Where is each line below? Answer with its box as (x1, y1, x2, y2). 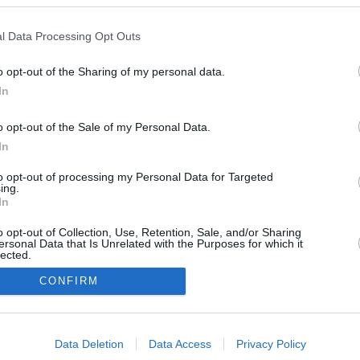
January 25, (30, 52, 89, 67)
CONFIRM (39, 275, 99, 288)
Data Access (148, 337, 211, 350)
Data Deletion (54, 337, 124, 350)
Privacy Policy (235, 337, 306, 350)
